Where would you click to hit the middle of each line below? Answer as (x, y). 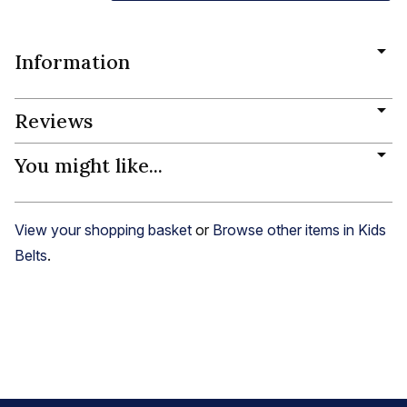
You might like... (89, 165)
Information (72, 61)
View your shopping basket (103, 229)
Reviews (54, 120)
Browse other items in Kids (299, 229)
